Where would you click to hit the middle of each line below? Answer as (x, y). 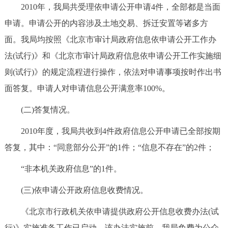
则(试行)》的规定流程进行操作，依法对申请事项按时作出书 (113, 72)
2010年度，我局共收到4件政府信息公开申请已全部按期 (112, 131)
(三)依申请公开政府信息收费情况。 (76, 190)
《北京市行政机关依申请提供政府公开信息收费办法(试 (111, 211)
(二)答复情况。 (39, 109)
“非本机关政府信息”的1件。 (63, 168)
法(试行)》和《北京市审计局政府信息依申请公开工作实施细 (113, 55)
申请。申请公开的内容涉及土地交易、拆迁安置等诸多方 (106, 23)
